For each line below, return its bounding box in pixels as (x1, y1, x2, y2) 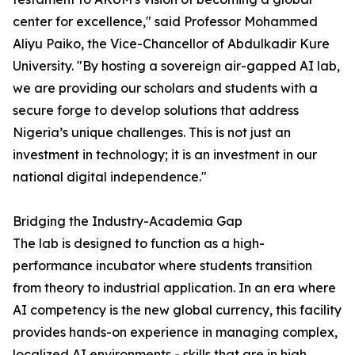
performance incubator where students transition (13, 258, 312, 274)
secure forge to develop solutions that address (13, 102, 299, 119)
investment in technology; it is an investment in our (13, 147, 317, 163)
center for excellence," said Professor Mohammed (13, 13, 318, 30)
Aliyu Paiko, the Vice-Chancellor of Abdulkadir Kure (13, 36, 330, 52)
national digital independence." (13, 169, 207, 185)
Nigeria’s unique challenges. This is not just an (13, 124, 291, 141)
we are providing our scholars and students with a (13, 80, 318, 97)
